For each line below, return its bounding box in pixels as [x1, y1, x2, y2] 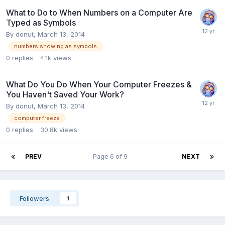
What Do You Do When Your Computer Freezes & [6, 79, 192, 89]
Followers [20, 194, 49, 203]
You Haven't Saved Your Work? [6, 89, 124, 99]
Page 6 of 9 [93, 153, 131, 161]
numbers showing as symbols [14, 42, 97, 50]
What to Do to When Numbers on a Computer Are [6, 7, 192, 18]
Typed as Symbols [6, 17, 76, 28]
